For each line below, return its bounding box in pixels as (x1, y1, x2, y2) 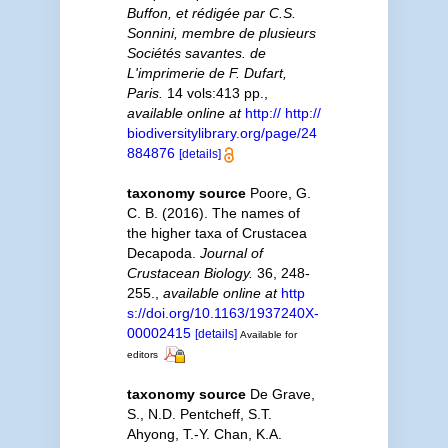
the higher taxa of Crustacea (126, 225, 307, 241)
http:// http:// (244, 105, 321, 121)
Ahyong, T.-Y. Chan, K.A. (126, 425, 282, 442)
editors (126, 349, 158, 360)
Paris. (126, 85, 163, 101)
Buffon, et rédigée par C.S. (126, 5, 296, 21)
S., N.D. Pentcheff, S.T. (126, 405, 272, 422)
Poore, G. (249, 185, 311, 201)
